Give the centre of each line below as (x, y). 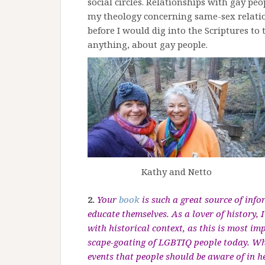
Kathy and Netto (176, 172)
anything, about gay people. (148, 44)
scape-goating (118, 242)
